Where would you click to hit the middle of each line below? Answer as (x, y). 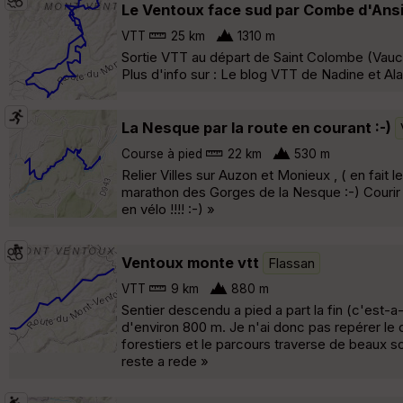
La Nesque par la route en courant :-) (256, 127)
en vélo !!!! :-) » (168, 209)
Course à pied (162, 153)
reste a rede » (165, 361)
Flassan (291, 263)
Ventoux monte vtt (192, 262)
